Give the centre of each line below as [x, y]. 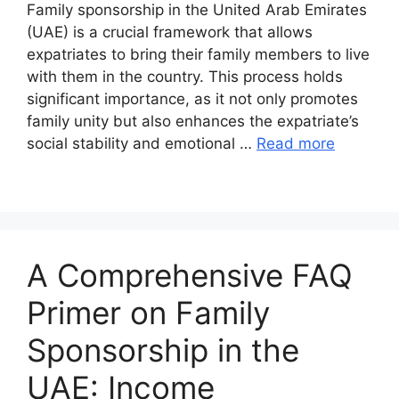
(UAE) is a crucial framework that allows [170, 32]
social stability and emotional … [142, 143]
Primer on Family [148, 312]
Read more [296, 143]
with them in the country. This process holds [185, 76]
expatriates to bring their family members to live [198, 54]
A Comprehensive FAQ [190, 275]
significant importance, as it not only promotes [192, 98]
